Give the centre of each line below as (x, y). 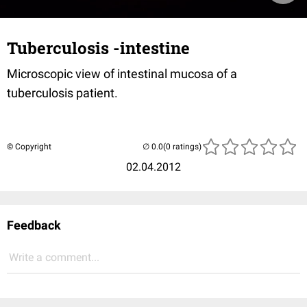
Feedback (34, 225)
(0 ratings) (182, 147)
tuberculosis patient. (62, 93)
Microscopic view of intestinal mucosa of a (122, 74)
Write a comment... (54, 257)
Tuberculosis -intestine (98, 48)
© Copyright (29, 147)
